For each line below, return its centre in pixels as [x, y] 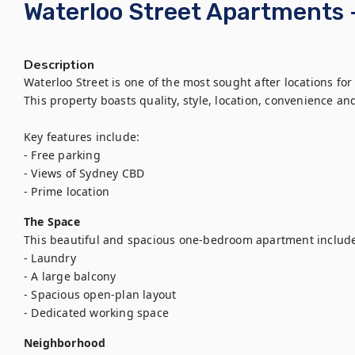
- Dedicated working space [96, 313]
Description [59, 65]
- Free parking [62, 155]
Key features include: [82, 137]
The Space [52, 221]
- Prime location [67, 191]
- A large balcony [70, 276]
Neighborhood [65, 343]
